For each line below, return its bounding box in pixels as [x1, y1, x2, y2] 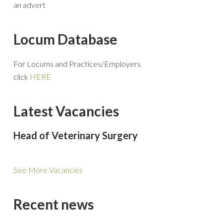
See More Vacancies [13, 165, 83, 174]
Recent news [13, 196, 94, 213]
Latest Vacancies [13, 103, 119, 119]
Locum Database [13, 31, 117, 48]
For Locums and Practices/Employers [13, 59, 141, 68]
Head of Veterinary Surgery [13, 129, 138, 141]
